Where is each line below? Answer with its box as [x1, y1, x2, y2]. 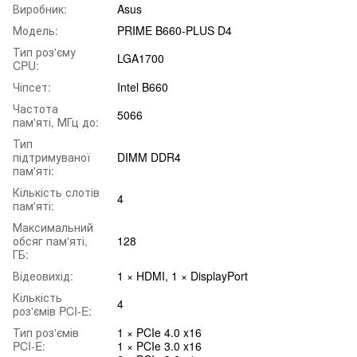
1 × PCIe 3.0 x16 [117, 337, 202, 354]
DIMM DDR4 [117, 148, 181, 165]
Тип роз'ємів [13, 324, 79, 340]
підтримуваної [13, 148, 90, 165]
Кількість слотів [13, 183, 100, 200]
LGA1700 [117, 49, 164, 66]
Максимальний [13, 218, 93, 235]
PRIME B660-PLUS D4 [117, 22, 232, 38]
